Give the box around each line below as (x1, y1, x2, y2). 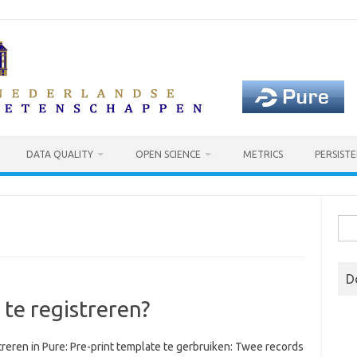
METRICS (243, 149, 283, 159)
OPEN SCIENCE (135, 149, 201, 159)
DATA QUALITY (26, 149, 93, 159)
